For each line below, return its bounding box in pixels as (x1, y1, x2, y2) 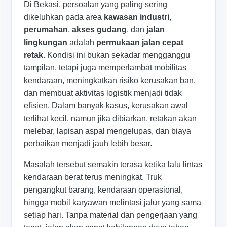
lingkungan (24, 38, 68, 47)
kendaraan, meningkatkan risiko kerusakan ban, (24, 76, 196, 85)
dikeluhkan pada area (24, 13, 104, 22)
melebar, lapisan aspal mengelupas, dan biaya (24, 127, 192, 136)
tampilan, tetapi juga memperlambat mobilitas (24, 63, 187, 72)
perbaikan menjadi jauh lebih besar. (24, 139, 153, 148)
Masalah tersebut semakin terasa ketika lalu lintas (24, 160, 203, 169)
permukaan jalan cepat (96, 38, 184, 47)
